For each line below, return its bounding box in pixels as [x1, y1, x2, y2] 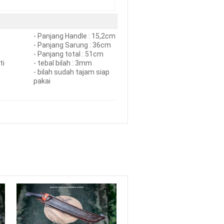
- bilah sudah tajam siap [33, 68, 109, 76]
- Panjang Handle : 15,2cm [33, 32, 115, 40]
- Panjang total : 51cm [33, 50, 103, 58]
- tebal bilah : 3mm [33, 59, 92, 67]
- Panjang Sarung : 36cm [33, 41, 111, 49]
